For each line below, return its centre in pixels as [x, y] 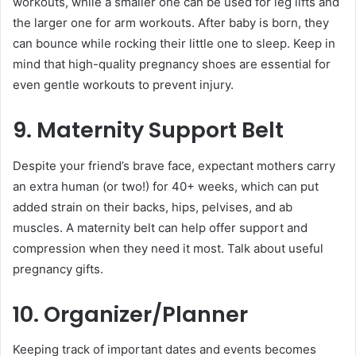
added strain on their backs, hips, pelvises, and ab [153, 207]
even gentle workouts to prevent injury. [125, 85]
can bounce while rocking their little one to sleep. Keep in [174, 44]
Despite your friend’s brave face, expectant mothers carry [174, 165]
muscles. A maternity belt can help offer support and [160, 227]
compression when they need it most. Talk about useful [168, 248]
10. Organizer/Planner [130, 314]
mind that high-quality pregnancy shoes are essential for [172, 64]
